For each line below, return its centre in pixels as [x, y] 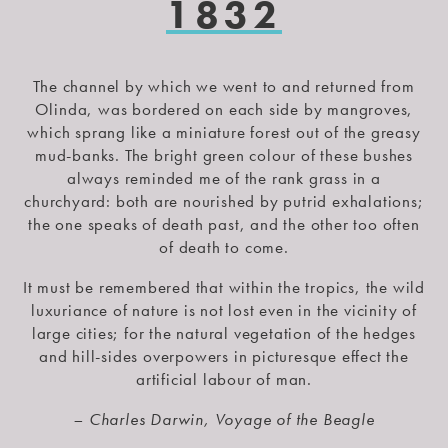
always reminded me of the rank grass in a [224, 177]
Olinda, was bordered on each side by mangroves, [224, 108]
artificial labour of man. [223, 378]
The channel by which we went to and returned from [224, 85]
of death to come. [224, 246]
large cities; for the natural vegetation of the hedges [224, 332]
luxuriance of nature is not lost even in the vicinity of [224, 309]
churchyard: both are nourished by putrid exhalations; [224, 200]
